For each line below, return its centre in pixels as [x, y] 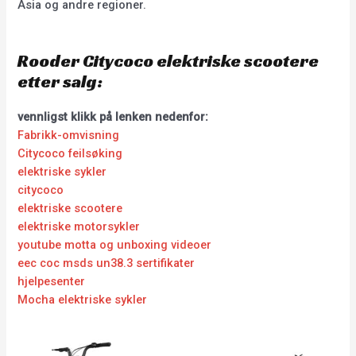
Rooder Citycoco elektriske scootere [168, 60]
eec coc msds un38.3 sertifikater [106, 263]
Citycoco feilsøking [70, 153]
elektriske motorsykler [79, 226]
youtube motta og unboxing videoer [115, 244]
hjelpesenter [52, 281]
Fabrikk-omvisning [69, 135]
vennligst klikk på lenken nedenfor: [113, 116]
